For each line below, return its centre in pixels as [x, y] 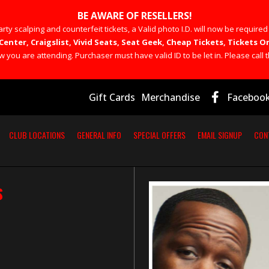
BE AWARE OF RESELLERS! [134, 16]
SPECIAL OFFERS [159, 135]
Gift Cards [112, 98]
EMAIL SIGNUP [219, 135]
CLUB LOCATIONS [37, 135]
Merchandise [171, 98]
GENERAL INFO [99, 135]
